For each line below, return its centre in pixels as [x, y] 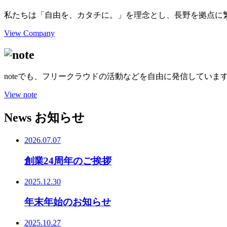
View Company [29, 33]
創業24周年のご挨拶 [68, 161]
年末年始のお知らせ [68, 202]
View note [21, 95]
